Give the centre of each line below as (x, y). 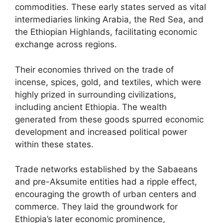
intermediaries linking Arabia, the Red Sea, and (109, 19)
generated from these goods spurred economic (109, 119)
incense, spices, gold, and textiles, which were (108, 82)
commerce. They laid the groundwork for (96, 207)
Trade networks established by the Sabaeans (106, 169)
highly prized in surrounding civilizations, (96, 94)
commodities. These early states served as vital (111, 7)
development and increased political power (101, 132)
